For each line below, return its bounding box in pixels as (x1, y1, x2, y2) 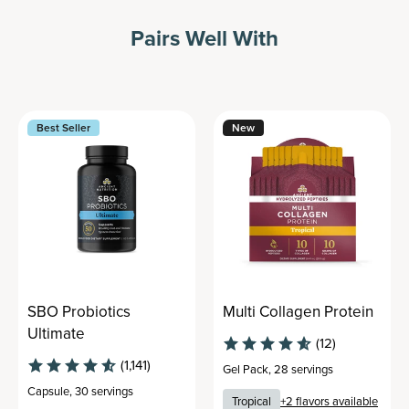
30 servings (75, 383, 133, 399)
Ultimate (27, 322, 85, 344)
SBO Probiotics (27, 300, 131, 322)
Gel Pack (223, 361, 268, 377)
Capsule (27, 383, 69, 399)
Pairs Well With (131, 22, 278, 54)
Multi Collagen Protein (223, 300, 373, 322)
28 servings (274, 361, 333, 377)
